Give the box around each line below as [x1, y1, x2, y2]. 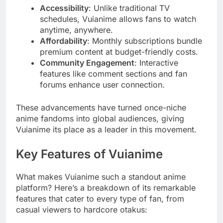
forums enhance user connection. [40, 79, 165, 90]
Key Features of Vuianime [16, 146, 163, 161]
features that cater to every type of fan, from [16, 193, 184, 204]
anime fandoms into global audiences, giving [16, 113, 184, 123]
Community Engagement [40, 57, 134, 68]
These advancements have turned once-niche [16, 102, 186, 112]
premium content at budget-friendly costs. [40, 46, 198, 57]
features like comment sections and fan [40, 68, 187, 79]
